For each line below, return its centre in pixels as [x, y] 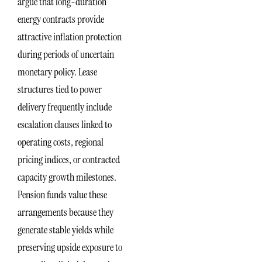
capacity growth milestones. [67, 177]
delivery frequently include [65, 107]
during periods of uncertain [66, 55]
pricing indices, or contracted [69, 160]
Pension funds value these [62, 195]
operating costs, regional [61, 142]
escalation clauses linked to [65, 125]
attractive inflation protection [70, 37]
